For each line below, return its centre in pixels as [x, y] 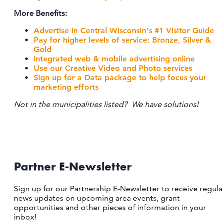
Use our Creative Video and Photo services [113, 68]
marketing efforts [66, 87]
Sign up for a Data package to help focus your [120, 78]
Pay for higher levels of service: [93, 40]
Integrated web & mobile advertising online [114, 59]
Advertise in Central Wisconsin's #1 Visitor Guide [124, 31]
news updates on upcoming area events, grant [97, 198]
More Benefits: [40, 13]
